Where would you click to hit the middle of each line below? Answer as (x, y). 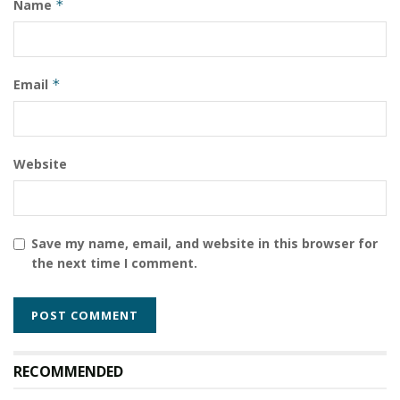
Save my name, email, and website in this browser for (204, 244)
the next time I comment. (114, 263)
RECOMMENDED (68, 372)
